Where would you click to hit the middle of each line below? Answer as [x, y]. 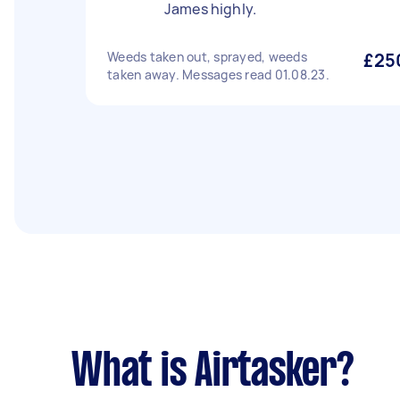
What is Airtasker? [213, 373]
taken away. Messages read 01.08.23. [218, 75]
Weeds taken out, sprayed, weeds [207, 57]
